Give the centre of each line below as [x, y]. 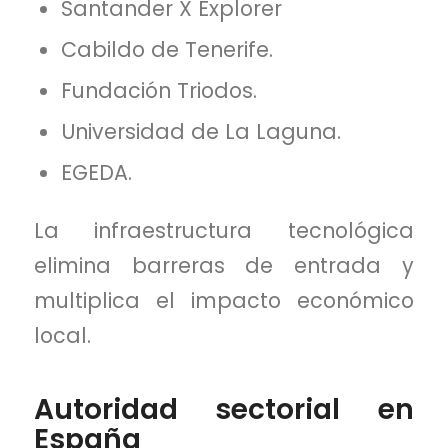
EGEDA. [97, 173]
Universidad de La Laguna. [201, 132]
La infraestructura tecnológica [224, 231]
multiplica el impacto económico [224, 301]
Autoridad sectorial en [224, 410]
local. [62, 336]
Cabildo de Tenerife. [167, 50]
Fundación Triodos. [159, 91]
